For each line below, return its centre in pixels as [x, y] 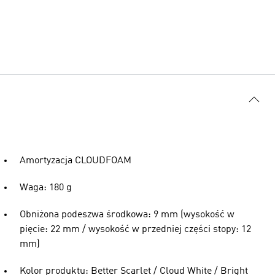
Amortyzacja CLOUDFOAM [76, 161]
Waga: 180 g [46, 188]
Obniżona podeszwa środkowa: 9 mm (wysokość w [127, 215]
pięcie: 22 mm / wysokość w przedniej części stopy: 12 [135, 230]
